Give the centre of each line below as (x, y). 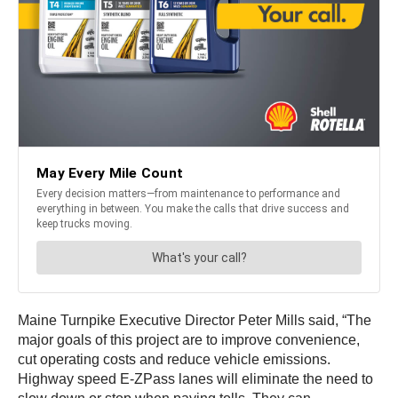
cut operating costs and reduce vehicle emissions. (174, 359)
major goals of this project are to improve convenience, (189, 339)
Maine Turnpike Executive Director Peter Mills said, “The (195, 320)
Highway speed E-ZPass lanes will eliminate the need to (195, 378)
